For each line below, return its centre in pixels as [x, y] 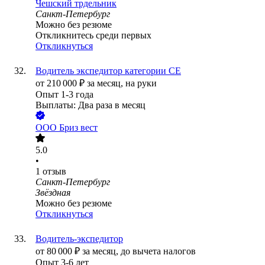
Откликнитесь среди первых [93, 35]
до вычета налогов [158, 251]
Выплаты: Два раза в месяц [91, 105]
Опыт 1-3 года [64, 95]
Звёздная [53, 193]
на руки [141, 83]
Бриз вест [78, 128]
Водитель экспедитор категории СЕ [108, 71]
